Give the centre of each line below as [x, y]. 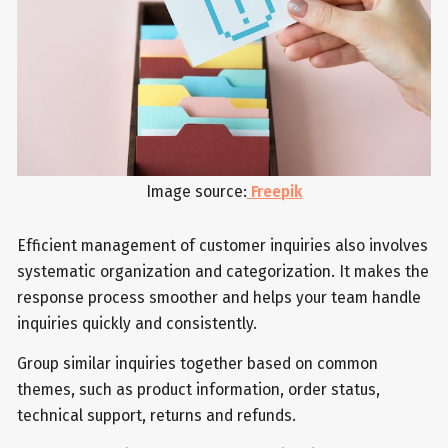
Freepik [274, 192]
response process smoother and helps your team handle [219, 297]
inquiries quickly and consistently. [137, 323]
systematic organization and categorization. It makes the [223, 271]
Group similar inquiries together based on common [198, 363]
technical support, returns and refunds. [157, 415]
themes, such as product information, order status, [199, 389]
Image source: [196, 192]
